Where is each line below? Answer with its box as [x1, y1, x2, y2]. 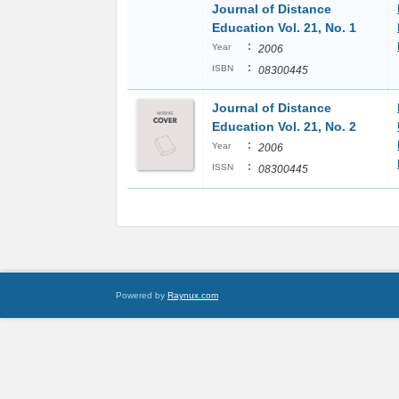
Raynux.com [167, 290, 218, 300]
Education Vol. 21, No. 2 [212, 119, 356, 134]
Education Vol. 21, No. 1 [212, 20, 356, 35]
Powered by [116, 290, 167, 300]
